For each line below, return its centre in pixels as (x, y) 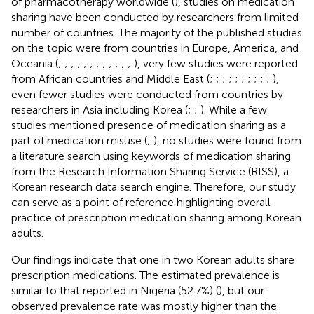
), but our (241, 290)
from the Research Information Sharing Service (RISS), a (150, 171)
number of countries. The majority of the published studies (157, 32)
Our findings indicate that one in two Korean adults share (153, 259)
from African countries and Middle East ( (110, 78)
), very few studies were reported (216, 63)
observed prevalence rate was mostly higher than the (144, 306)
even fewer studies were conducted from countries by (147, 94)
